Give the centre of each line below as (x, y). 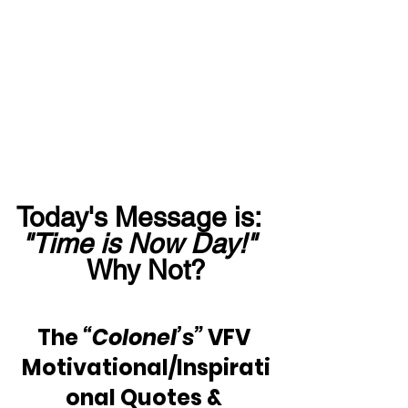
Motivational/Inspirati (146, 367)
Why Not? (146, 270)
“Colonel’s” (143, 337)
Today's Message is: (146, 217)
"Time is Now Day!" (138, 243)
